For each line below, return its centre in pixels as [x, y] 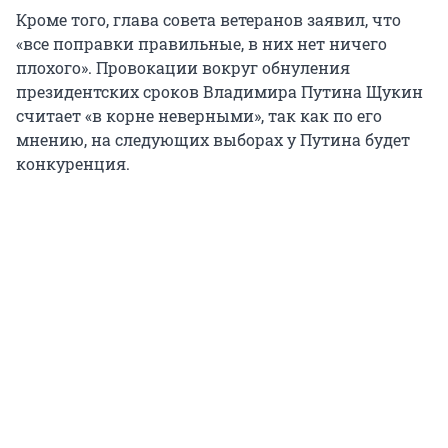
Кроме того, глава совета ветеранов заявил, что [208, 20]
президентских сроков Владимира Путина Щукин [219, 92]
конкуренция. [73, 164]
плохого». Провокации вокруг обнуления [183, 68]
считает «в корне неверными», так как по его [199, 116]
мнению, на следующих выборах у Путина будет [213, 140]
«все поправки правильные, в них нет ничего [201, 44]
